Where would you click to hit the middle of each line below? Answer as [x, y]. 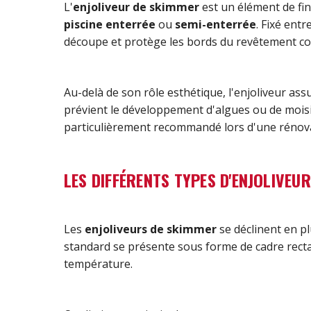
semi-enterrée [216, 25]
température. [98, 264]
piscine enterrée [110, 25]
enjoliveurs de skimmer [151, 229]
